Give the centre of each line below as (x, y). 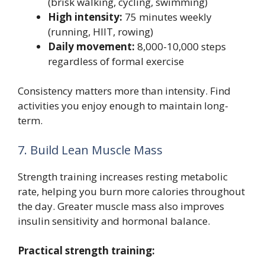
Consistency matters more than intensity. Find (124, 91)
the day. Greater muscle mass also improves (121, 206)
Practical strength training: (86, 251)
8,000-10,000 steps (180, 46)
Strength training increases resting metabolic (123, 176)
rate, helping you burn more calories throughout (131, 191)
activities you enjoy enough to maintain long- (123, 106)
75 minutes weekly (167, 17)
